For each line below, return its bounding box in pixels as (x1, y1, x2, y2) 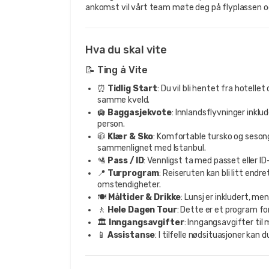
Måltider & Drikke (107, 192, 181, 202)
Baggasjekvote (107, 107, 172, 118)
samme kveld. (97, 94, 150, 105)
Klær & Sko (107, 131, 154, 142)
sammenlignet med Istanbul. (97, 142, 206, 153)
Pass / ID (107, 155, 144, 166)
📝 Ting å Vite (85, 64, 148, 76)
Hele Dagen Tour (107, 204, 177, 215)
